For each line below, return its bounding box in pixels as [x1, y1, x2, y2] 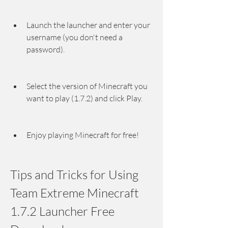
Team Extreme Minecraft [10, 185, 139, 201]
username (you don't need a [26, 32, 123, 42]
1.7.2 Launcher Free [10, 204, 115, 219]
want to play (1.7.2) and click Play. [26, 93, 142, 103]
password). [26, 44, 65, 54]
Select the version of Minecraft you [26, 81, 148, 91]
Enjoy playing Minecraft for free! [26, 130, 139, 140]
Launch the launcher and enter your [26, 20, 150, 30]
